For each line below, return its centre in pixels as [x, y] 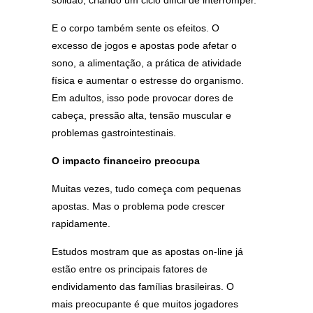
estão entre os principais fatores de [130, 269]
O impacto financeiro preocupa [126, 161]
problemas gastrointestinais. [114, 133]
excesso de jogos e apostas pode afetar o [144, 45]
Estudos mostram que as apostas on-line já [147, 252]
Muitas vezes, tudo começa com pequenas [146, 189]
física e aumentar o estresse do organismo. [148, 80]
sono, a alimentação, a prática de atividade [147, 63]
